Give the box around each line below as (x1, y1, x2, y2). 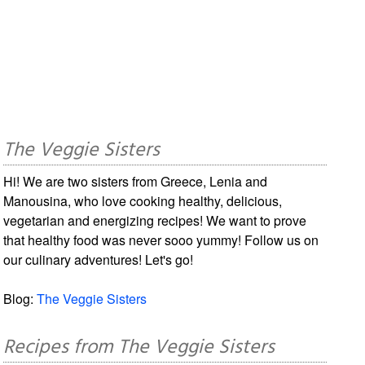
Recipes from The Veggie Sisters (3, 332, 275, 363)
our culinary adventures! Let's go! (3, 249, 194, 269)
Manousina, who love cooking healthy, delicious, (3, 191, 283, 210)
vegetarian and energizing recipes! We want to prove (3, 210, 307, 230)
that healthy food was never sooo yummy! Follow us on (3, 230, 319, 249)
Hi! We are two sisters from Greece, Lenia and (3, 171, 268, 191)
